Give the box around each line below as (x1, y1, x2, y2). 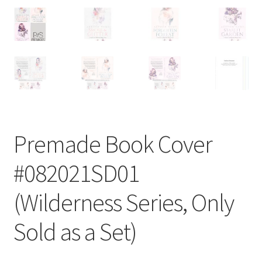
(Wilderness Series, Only (13, 187, 234, 218)
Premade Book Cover (13, 129, 212, 160)
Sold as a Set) (13, 216, 137, 247)
